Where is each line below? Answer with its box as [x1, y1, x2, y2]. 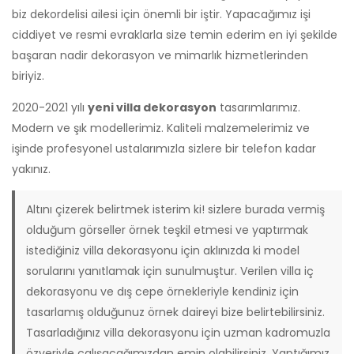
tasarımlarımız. [217, 99, 300, 115]
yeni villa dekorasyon [88, 99, 217, 115]
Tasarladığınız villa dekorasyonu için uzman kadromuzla [25, 324, 330, 341]
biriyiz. [12, 67, 44, 84]
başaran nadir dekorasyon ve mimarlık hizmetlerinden [12, 47, 308, 63]
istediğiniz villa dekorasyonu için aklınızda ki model [25, 242, 299, 258]
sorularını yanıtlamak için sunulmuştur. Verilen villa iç [25, 262, 314, 279]
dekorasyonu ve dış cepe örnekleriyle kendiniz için [25, 283, 299, 299]
